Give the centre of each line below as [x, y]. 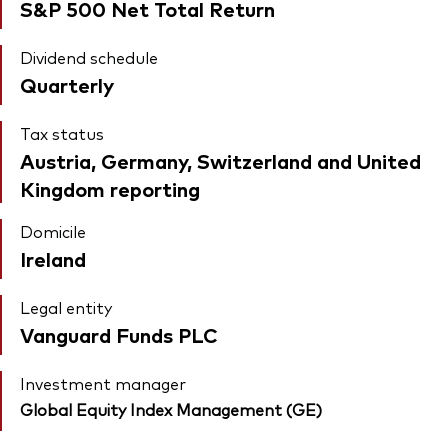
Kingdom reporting [110, 189]
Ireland [53, 259]
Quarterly [67, 85]
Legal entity [66, 307]
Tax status [62, 133]
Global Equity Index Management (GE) [171, 409]
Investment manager [103, 383]
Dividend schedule [89, 57]
